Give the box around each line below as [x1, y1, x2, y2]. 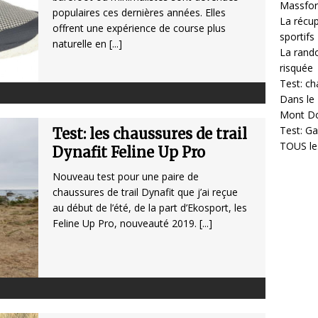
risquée [280, 61, 313, 75]
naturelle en [53, 37, 109, 51]
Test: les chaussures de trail [53, 125, 247, 143]
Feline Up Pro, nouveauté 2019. [53, 216, 199, 231]
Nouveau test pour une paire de [53, 170, 199, 184]
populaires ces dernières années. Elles [53, 6, 226, 20]
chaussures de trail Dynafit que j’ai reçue [53, 185, 238, 199]
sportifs [280, 30, 314, 44]
